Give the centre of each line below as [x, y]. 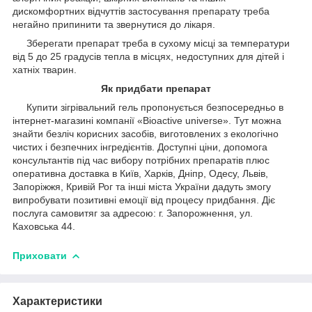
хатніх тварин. [45, 69]
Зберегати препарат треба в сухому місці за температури [151, 43]
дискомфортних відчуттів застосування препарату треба [141, 11]
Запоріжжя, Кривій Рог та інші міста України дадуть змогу [142, 186]
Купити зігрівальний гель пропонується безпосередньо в [148, 107]
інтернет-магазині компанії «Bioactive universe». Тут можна [147, 120]
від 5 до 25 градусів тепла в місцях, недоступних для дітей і [148, 56]
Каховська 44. [44, 226]
